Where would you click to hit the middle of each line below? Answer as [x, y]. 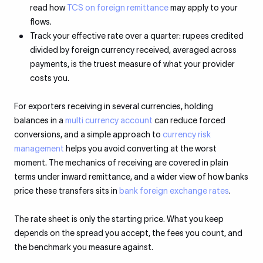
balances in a [40, 120]
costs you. [50, 78]
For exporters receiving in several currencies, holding [114, 106]
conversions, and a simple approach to [88, 134]
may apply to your [203, 8]
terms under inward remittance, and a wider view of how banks [131, 177]
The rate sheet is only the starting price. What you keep [119, 219]
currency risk [187, 134]
